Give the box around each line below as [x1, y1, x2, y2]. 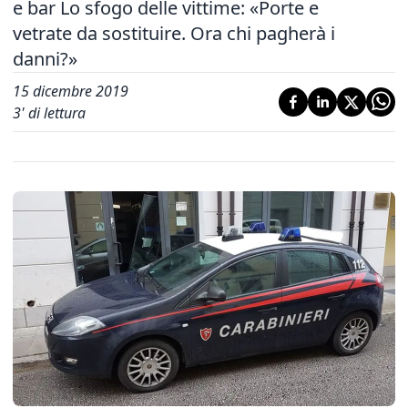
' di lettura [21, 103, 86, 123]
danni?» [13, 46, 77, 71]
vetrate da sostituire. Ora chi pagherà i [13, 21, 335, 46]
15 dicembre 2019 [13, 81, 128, 101]
